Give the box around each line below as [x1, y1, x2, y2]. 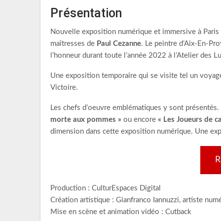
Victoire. [50, 84, 78, 91]
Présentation [50, 6, 122, 20]
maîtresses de [50, 40, 97, 47]
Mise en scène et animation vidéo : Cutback [50, 208, 191, 216]
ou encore [121, 116, 158, 123]
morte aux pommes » [50, 116, 121, 123]
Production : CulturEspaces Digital [50, 184, 161, 192]
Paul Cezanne [97, 40, 141, 47]
